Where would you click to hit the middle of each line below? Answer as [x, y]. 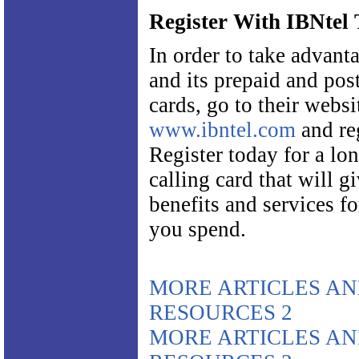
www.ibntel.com [222, 130]
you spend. [198, 229]
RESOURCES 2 [221, 313]
